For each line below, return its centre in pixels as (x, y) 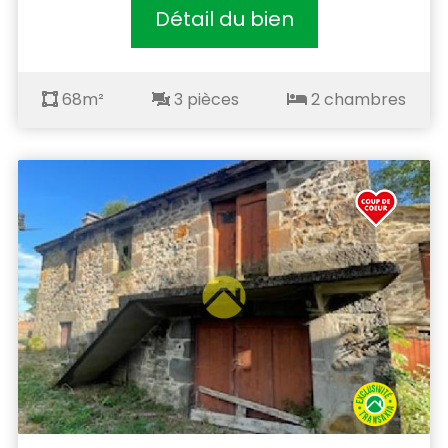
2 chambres (356, 99)
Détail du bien (224, 18)
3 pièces (204, 99)
